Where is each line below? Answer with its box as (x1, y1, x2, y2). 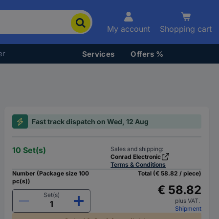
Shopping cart (160, 24, 212, 34)
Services (82, 49, 115, 59)
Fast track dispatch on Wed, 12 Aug (32, 117, 149, 126)
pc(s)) (12, 177, 31, 185)
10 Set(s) (12, 145, 46, 155)
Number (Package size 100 (12, 170, 89, 177)
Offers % (131, 49, 164, 59)
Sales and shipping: (110, 145, 164, 153)
